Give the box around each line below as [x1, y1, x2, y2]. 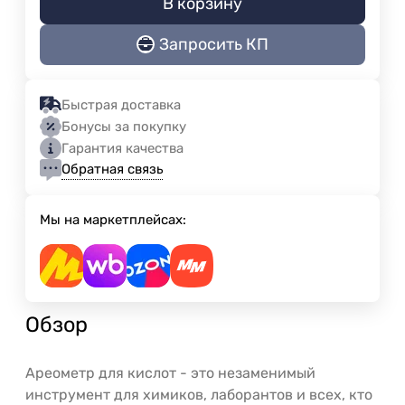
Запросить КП [159, 34, 268, 55]
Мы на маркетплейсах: [40, 211, 186, 228]
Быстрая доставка [61, 96, 181, 113]
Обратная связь [61, 161, 163, 178]
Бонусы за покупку [61, 118, 186, 135]
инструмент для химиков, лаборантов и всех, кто [25, 385, 372, 403]
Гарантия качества [61, 139, 184, 156]
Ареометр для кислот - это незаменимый [25, 363, 316, 381]
